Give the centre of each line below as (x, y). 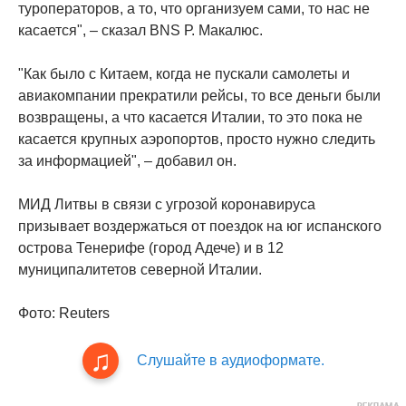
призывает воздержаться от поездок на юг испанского (200, 226)
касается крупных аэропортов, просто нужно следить (197, 139)
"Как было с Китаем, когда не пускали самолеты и (184, 73)
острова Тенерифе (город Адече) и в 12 (151, 247)
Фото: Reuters (64, 313)
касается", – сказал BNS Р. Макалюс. (140, 30)
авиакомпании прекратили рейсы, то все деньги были (199, 95)
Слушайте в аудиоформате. (230, 360)
